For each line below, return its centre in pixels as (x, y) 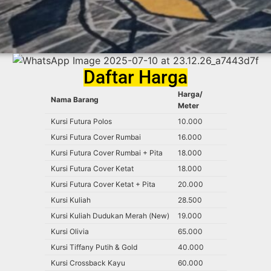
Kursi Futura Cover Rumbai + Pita (106, 153)
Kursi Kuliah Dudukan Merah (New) (110, 216)
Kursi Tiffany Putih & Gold (94, 247)
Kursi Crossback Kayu (88, 263)
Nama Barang (74, 100)
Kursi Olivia (70, 232)
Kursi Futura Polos (81, 122)
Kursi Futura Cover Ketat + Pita (103, 184)
